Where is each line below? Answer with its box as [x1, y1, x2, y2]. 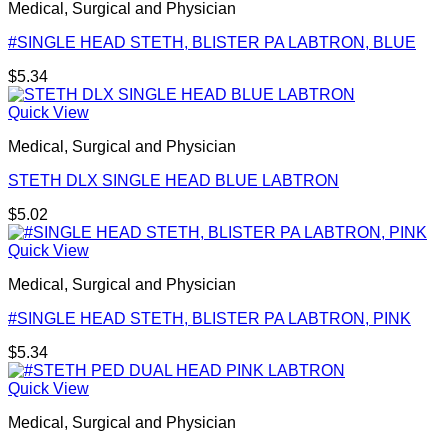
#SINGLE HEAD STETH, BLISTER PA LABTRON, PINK [8, 310, 411, 328]
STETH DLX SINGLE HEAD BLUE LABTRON [8, 172, 339, 190]
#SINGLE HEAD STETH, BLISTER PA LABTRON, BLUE [8, 34, 416, 52]
